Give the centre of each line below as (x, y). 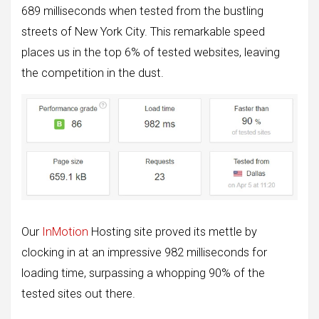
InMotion (65, 231)
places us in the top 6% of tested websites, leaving (151, 52)
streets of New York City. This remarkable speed (143, 31)
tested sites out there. (78, 293)
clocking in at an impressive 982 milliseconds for (144, 252)
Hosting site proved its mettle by (173, 231)
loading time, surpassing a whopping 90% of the (143, 273)
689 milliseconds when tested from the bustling (142, 11)
